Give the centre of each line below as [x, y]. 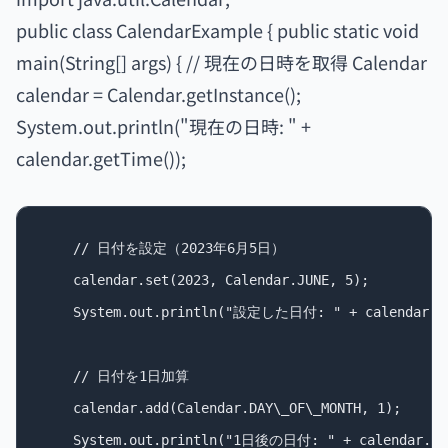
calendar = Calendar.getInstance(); [158, 94]
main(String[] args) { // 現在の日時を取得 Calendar [221, 62]
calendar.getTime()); [101, 158]
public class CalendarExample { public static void [217, 30]
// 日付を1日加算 [115, 376]
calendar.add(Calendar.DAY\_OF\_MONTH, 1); [221, 408]
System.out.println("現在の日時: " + [163, 126]
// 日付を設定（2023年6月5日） [163, 248]
